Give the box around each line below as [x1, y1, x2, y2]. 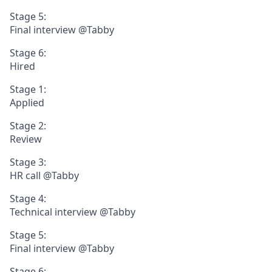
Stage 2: [10, 118, 46, 132]
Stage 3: [10, 155, 46, 169]
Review [10, 132, 42, 146]
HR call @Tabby [10, 168, 79, 182]
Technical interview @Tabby [10, 205, 135, 219]
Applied [10, 95, 44, 109]
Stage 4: [10, 191, 46, 205]
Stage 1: [10, 82, 46, 96]
